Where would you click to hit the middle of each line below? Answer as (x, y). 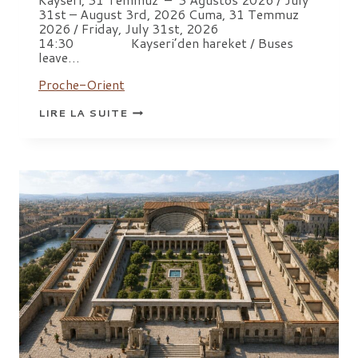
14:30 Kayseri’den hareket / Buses (166, 43)
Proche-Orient (82, 85)
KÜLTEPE (155, 121)
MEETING (155, 143)
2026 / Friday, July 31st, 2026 (128, 29)
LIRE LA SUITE (83, 113)
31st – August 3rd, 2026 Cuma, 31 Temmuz (169, 14)
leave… (59, 58)
